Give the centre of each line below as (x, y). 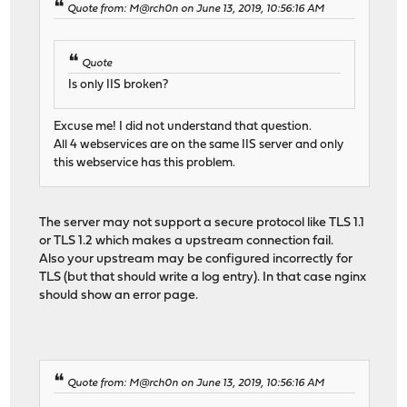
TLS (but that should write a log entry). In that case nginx (203, 278)
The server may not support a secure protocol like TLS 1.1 (202, 223)
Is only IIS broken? (119, 85)
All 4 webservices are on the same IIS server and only (199, 145)
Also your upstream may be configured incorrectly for (196, 260)
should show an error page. (119, 296)
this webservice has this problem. (145, 164)
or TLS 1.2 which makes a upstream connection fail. (187, 242)
